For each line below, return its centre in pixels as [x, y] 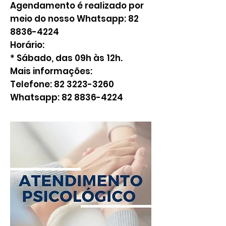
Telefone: [32, 84]
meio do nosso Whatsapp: [69, 19]
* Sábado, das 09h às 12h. [66, 58]
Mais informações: [51, 71]
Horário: [27, 45]
